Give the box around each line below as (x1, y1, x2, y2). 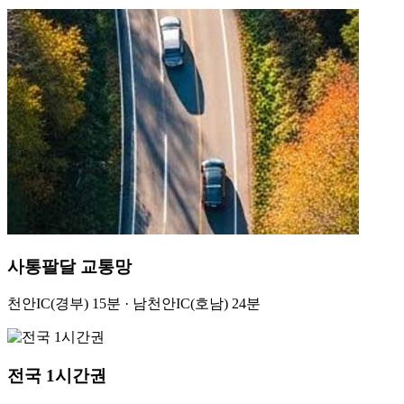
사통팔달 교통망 (7, 256, 132, 276)
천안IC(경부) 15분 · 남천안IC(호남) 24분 (7, 296, 261, 312)
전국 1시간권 (7, 366, 106, 386)
